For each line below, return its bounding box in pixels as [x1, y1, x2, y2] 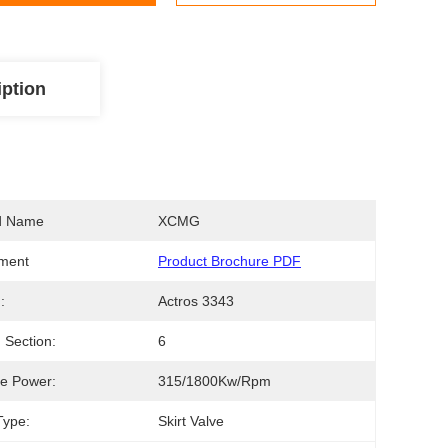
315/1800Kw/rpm [158, 373, 271, 389]
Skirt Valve [158, 413, 224, 429]
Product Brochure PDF [158, 253, 301, 269]
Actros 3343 [158, 293, 234, 309]
